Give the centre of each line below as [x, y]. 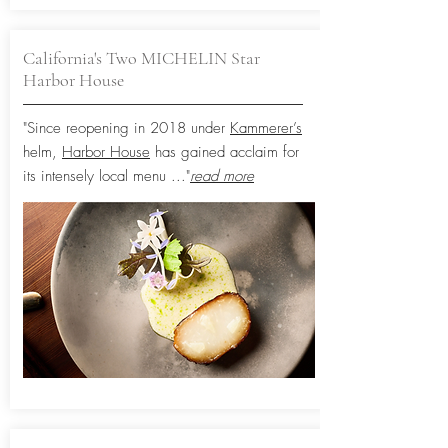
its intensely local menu [97, 176]
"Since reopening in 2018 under [126, 128]
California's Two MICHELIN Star [141, 58]
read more [222, 176]
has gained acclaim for [224, 152]
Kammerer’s [266, 128]
